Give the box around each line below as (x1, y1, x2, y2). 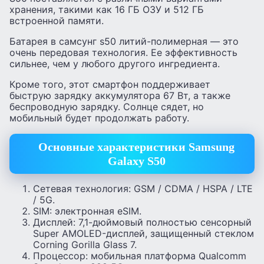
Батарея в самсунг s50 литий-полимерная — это (9, 35, 239, 48)
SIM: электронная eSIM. (33, 205, 141, 217)
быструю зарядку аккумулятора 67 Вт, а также (9, 90, 230, 102)
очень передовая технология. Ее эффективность (9, 47, 237, 59)
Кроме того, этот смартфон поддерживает (9, 78, 210, 91)
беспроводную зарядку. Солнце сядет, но (9, 101, 204, 113)
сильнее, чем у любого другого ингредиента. (9, 58, 220, 70)
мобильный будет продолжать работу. (9, 112, 189, 124)
